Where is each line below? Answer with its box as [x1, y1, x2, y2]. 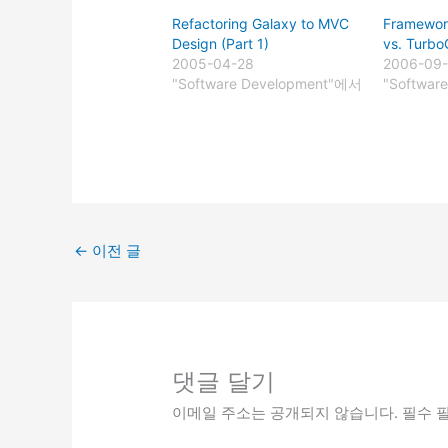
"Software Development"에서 [172, 75, 363, 93]
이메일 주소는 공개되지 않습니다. [172, 403, 399, 423]
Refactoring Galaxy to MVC [172, 15, 350, 33]
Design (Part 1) [172, 35, 270, 53]
